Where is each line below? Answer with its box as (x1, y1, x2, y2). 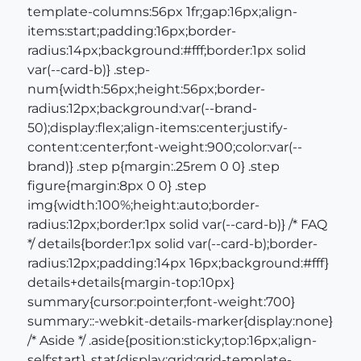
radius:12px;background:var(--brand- (27, 100, 257, 116)
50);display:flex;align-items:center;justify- (27, 119, 288, 135)
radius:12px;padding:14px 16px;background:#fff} (27, 255, 329, 271)
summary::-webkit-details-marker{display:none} (27, 313, 333, 329)
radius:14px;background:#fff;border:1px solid (27, 42, 306, 58)
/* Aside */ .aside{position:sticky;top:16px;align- (27, 332, 317, 348)
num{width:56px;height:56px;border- (27, 81, 265, 97)
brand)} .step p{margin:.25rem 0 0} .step (27, 158, 280, 174)
